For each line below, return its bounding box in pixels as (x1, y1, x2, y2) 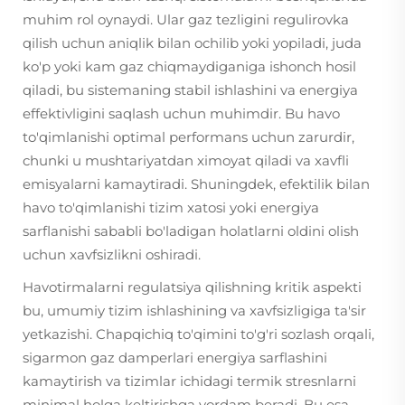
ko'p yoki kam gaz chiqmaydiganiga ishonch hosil (23, 58, 356, 75)
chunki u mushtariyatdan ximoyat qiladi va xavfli (23, 152, 349, 169)
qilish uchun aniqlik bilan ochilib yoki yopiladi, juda (23, 34, 362, 52)
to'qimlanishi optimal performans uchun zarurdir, (23, 128, 354, 146)
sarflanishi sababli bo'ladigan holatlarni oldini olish (23, 222, 359, 240)
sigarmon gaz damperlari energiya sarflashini (23, 349, 327, 366)
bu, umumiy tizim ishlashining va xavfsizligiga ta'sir (23, 302, 366, 319)
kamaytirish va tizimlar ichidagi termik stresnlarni (23, 372, 356, 390)
